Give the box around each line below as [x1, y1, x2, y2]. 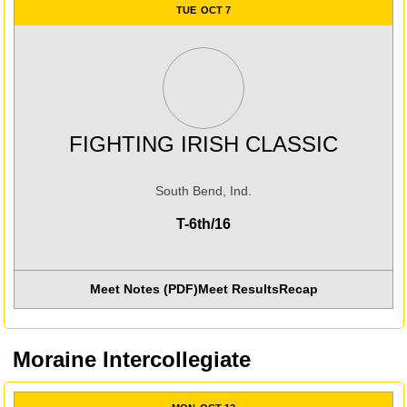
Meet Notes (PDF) [89, 281, 198, 296]
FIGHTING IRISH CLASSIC [69, 131, 338, 156]
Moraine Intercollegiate [13, 347, 251, 372]
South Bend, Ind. [155, 183, 252, 198]
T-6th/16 [176, 215, 231, 232]
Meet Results [197, 281, 279, 296]
